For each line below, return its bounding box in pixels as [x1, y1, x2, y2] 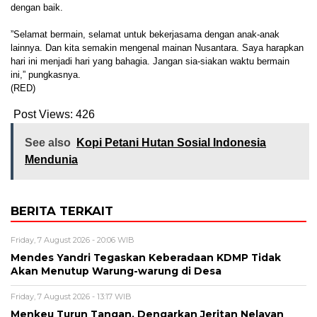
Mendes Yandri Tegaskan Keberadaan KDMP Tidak [11, 251, 281, 263]
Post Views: [13, 108, 73, 120]
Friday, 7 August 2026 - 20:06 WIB [11, 234, 134, 245]
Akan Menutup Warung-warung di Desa [11, 265, 221, 277]
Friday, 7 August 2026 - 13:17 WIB [11, 291, 132, 301]
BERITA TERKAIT [11, 203, 113, 218]
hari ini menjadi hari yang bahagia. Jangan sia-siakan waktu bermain [11, 55, 289, 67]
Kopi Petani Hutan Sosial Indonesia [76, 136, 266, 149]
